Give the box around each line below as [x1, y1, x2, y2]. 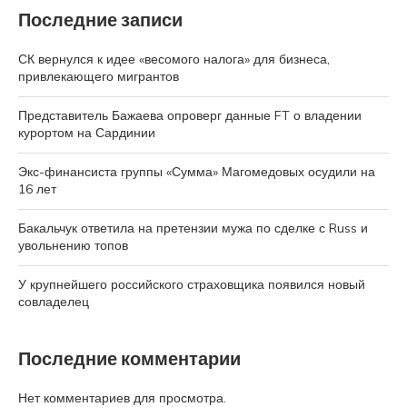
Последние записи [18, 6, 183, 33]
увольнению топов [18, 236, 128, 253]
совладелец [18, 293, 89, 310]
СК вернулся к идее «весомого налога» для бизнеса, [18, 50, 330, 67]
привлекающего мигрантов [18, 67, 179, 84]
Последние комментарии [18, 345, 241, 372]
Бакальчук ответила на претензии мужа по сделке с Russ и [18, 219, 368, 236]
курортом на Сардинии [18, 124, 155, 141]
